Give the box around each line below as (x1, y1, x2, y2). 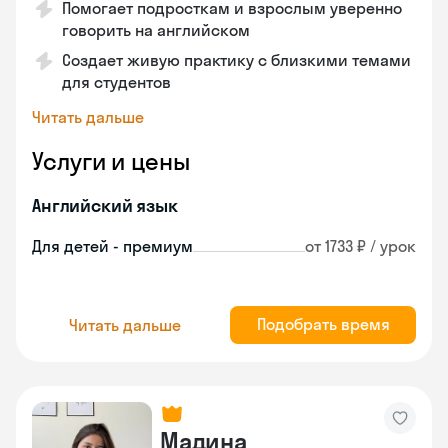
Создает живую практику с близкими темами (62, 50, 411, 70)
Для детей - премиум (32, 236, 193, 256)
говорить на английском (62, 20, 250, 40)
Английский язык (32, 194, 178, 217)
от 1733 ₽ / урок (305, 236, 416, 256)
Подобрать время (256, 314, 390, 334)
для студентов (62, 72, 171, 92)
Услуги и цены (32, 146, 190, 176)
